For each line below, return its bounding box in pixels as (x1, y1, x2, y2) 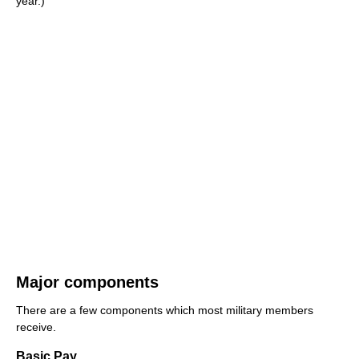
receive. (16, 320, 56, 333)
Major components (16, 272, 159, 291)
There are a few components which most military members (16, 303, 313, 317)
